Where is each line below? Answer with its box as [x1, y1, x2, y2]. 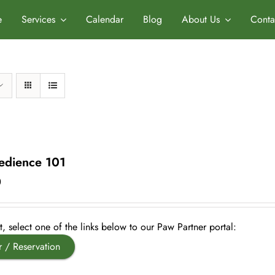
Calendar [85, 12, 123, 26]
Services [21, 12, 55, 26]
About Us [181, 12, 220, 26]
